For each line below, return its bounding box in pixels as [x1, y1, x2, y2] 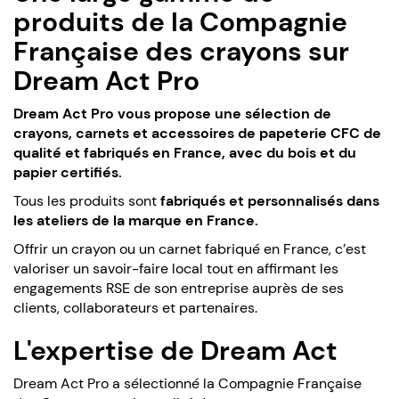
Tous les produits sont [13, 191, 160, 210]
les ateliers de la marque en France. [13, 210, 258, 230]
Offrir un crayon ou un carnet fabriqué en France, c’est [13, 239, 366, 258]
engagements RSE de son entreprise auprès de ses [13, 278, 344, 297]
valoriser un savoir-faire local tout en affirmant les [13, 258, 338, 278]
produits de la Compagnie [13, 4, 347, 39]
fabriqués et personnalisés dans [160, 191, 379, 210]
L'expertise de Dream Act [13, 332, 338, 368]
